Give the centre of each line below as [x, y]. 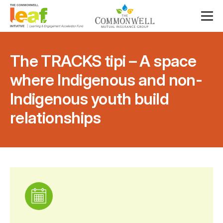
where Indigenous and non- [106, 80]
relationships [56, 118]
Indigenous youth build [89, 99]
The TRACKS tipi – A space [103, 61]
